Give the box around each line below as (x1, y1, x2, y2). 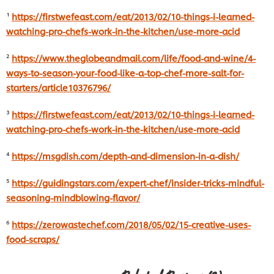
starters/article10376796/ (6, 81, 111, 94)
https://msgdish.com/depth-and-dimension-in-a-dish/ (12, 150, 239, 162)
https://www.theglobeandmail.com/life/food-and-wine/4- (12, 52, 256, 64)
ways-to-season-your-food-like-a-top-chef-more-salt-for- (6, 67, 244, 79)
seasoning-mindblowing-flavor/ (6, 191, 140, 204)
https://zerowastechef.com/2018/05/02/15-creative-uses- (12, 218, 251, 231)
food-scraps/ (6, 233, 59, 245)
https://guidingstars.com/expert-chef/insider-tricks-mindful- (12, 177, 264, 189)
